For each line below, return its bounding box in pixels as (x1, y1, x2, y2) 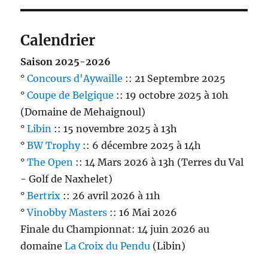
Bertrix (27, 189, 61, 202)
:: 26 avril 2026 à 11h (60, 189, 161, 202)
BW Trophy (27, 139, 81, 151)
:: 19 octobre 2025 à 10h (114, 89, 229, 101)
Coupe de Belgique (27, 89, 114, 101)
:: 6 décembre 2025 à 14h (80, 139, 202, 151)
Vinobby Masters (27, 206, 108, 218)
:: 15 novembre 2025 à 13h (51, 122, 178, 135)
